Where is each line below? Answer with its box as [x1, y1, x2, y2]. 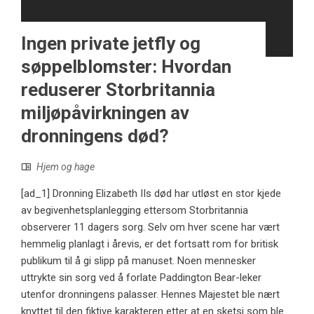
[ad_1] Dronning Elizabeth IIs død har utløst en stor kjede [21, 187, 281, 200]
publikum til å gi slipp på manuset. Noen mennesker [21, 254, 256, 268]
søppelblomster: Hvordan [21, 56, 231, 78]
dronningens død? [21, 125, 169, 147]
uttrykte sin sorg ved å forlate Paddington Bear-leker [21, 271, 261, 285]
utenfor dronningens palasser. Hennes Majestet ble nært [21, 288, 280, 301]
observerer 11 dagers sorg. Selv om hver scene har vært [21, 221, 280, 234]
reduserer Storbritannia [21, 79, 215, 101]
